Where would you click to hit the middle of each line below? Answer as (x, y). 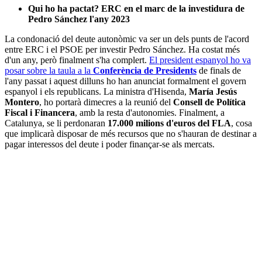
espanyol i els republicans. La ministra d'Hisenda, (97, 92)
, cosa (242, 123)
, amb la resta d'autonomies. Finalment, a (150, 113)
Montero (22, 102)
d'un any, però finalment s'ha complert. (77, 60)
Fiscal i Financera (40, 113)
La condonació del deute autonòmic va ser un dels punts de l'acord (127, 39)
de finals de (219, 71)
